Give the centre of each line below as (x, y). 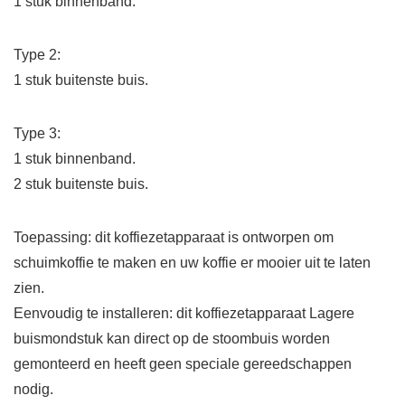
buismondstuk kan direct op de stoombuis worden (172, 339)
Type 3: (37, 134)
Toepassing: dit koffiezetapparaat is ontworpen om (174, 238)
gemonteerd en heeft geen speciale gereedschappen (183, 364)
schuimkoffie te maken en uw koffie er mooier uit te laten (192, 263)
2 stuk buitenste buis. (81, 184)
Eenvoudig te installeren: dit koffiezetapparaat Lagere (184, 314)
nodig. (33, 390)
